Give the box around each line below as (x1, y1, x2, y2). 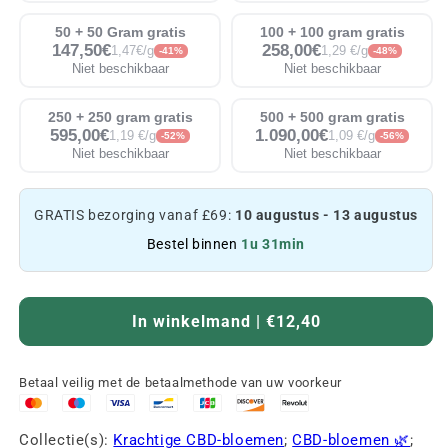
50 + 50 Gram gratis (54, 25, 186, 40)
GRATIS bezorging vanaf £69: (34, 207, 235, 223)
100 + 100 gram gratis (259, 25, 405, 40)
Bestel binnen (146, 236, 242, 253)
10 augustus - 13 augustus (234, 207, 418, 223)
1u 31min (241, 236, 306, 253)
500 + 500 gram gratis (259, 110, 405, 125)
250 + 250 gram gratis (47, 110, 193, 125)
